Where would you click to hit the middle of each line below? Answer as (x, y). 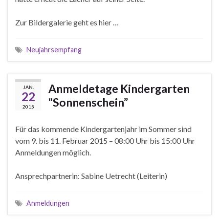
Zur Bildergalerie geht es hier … (67, 22)
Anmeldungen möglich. (53, 153)
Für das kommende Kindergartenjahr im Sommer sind (103, 129)
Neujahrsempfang (54, 50)
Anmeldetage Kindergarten (119, 89)
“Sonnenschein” (88, 102)
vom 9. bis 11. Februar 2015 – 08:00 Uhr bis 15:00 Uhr (105, 141)
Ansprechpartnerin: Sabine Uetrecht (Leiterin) (91, 176)
